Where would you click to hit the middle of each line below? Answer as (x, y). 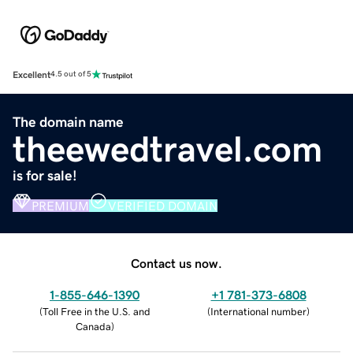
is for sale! (45, 175)
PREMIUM (60, 205)
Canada (93, 326)
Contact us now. (176, 263)
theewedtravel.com (167, 149)
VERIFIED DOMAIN (163, 205)
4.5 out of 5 (71, 74)
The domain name (68, 122)
